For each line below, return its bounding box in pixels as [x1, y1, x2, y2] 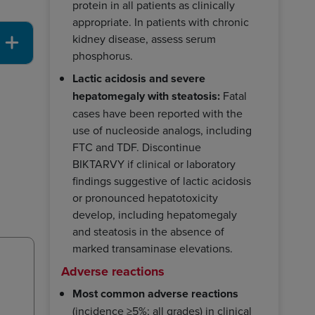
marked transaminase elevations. [72, 240, 233, 256]
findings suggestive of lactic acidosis [72, 172, 251, 188]
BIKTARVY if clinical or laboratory [72, 155, 236, 172]
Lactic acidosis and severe [72, 70, 205, 86]
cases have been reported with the [72, 105, 243, 121]
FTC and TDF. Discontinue [72, 139, 201, 155]
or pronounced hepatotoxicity [72, 189, 218, 205]
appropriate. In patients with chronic [72, 13, 249, 30]
